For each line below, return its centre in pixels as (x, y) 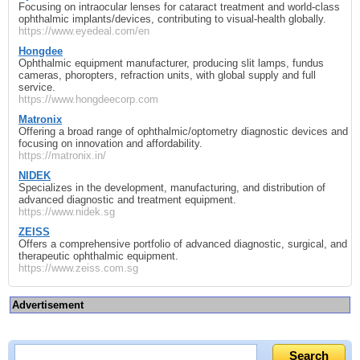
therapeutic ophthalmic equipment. (98, 256)
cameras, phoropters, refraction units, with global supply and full (167, 75)
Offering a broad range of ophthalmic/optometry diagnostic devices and (183, 131)
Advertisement (48, 305)
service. (37, 87)
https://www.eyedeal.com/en (84, 31)
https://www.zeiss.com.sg (78, 268)
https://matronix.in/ (62, 155)
